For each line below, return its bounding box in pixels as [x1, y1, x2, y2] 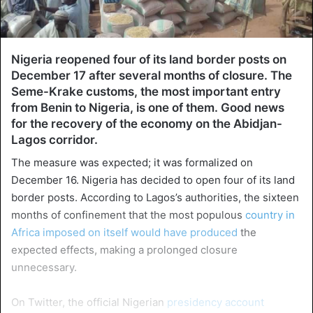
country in [245, 208, 295, 222]
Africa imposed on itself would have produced [11, 226, 238, 240]
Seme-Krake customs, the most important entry [11, 84, 281, 99]
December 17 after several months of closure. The [11, 68, 292, 82]
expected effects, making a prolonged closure [11, 243, 238, 257]
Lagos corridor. [11, 132, 98, 147]
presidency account [167, 296, 264, 310]
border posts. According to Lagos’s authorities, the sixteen [11, 191, 299, 205]
